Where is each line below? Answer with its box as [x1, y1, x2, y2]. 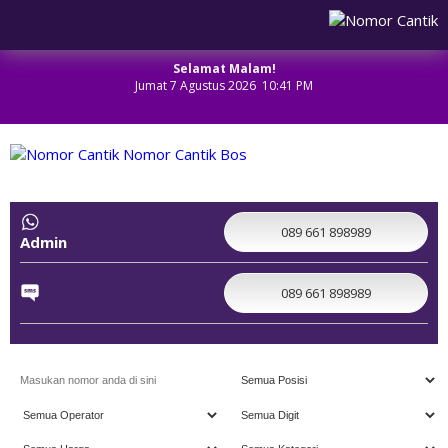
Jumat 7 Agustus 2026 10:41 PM [135, 77, 313, 94]
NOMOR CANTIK [170, 164, 278, 182]
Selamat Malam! [172, 60, 276, 77]
